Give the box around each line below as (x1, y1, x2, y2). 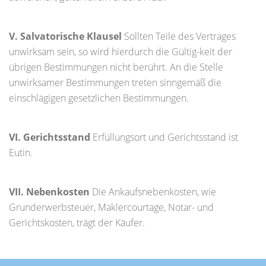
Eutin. (9, 146, 33, 159)
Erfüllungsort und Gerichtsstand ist (90, 131, 238, 144)
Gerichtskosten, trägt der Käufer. (9, 216, 145, 229)
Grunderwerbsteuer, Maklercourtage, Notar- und (9, 201, 214, 214)
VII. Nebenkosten (9, 185, 90, 198)
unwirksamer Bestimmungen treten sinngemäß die (9, 76, 221, 89)
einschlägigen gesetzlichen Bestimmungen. (9, 91, 189, 104)
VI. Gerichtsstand (9, 131, 90, 144)
